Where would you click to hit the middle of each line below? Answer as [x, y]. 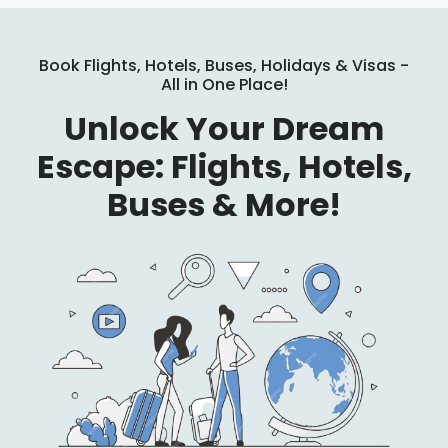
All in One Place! [224, 85]
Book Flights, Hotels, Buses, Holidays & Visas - [224, 66]
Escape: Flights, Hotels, [224, 167]
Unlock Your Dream [224, 129]
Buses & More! [224, 205]
